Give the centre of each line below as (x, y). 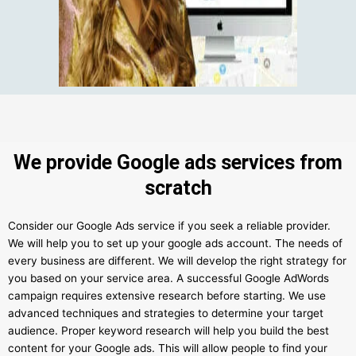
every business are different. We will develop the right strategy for (177, 260)
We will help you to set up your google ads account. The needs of (175, 243)
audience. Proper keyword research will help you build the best (168, 330)
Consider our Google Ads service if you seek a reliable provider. (169, 225)
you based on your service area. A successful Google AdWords (168, 278)
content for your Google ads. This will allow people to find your (168, 348)
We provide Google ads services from (178, 162)
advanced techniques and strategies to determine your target (166, 313)
